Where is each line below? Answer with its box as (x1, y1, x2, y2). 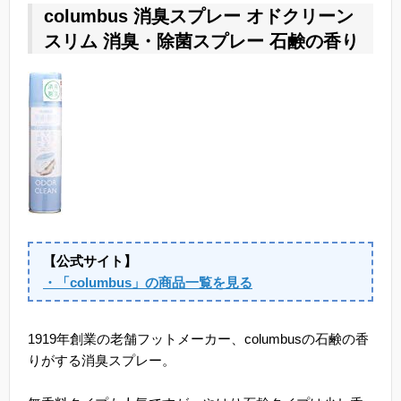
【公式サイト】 (43, 252, 137, 269)
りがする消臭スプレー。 (28, 353, 175, 369)
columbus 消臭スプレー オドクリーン (44, 6, 354, 27)
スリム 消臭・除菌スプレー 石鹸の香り (44, 31, 359, 52)
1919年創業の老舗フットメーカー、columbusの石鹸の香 (28, 331, 369, 347)
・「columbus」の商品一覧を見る (43, 274, 252, 290)
